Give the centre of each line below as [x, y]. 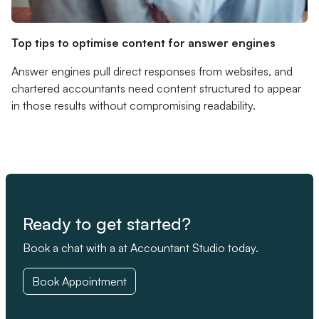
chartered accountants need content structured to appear [156, 88]
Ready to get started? [107, 224]
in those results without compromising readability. [134, 105]
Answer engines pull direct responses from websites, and [152, 71]
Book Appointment [79, 281]
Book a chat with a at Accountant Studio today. [141, 248]
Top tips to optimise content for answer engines [143, 43]
